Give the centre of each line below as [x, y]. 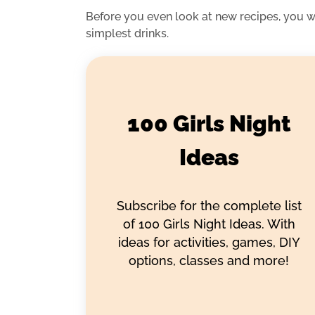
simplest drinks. [127, 33]
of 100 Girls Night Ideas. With [209, 224]
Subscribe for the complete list [209, 206]
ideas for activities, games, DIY [209, 242]
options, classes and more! [209, 261]
